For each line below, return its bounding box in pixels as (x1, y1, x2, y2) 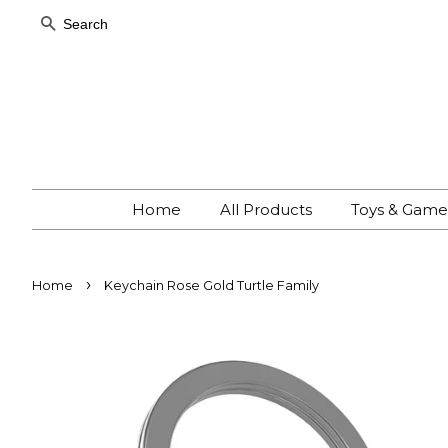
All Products (220, 200, 312, 219)
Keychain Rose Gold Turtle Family (104, 278, 319, 293)
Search (56, 15, 112, 34)
